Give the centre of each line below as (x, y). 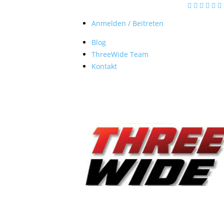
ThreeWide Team (120, 54)
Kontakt (104, 66)
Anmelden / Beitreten (127, 23)
